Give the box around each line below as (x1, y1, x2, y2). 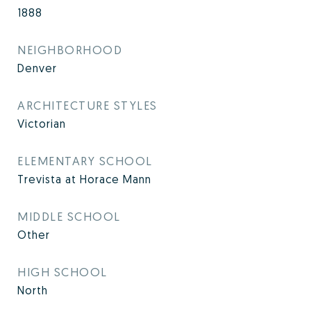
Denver (17, 61, 57, 75)
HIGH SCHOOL (17, 264, 108, 279)
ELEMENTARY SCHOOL (17, 153, 153, 168)
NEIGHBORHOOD (17, 42, 122, 57)
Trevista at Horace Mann (17, 172, 151, 186)
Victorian (17, 117, 66, 131)
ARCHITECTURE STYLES (17, 98, 158, 112)
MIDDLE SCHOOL (17, 209, 121, 224)
